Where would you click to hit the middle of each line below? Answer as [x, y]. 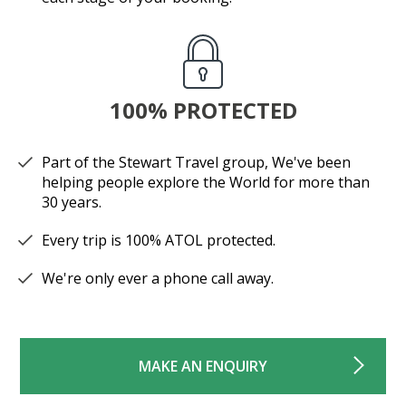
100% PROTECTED [203, 110]
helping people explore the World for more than [206, 182]
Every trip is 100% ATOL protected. [159, 240]
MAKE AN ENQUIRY [203, 366]
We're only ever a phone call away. [158, 278]
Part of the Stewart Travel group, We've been [196, 162]
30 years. [72, 202]
